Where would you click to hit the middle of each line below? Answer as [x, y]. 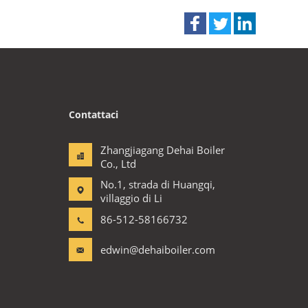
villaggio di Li [131, 198]
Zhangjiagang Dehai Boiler [163, 150]
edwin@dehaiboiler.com [158, 250]
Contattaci [93, 114]
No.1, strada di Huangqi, [158, 184]
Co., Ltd [118, 164]
